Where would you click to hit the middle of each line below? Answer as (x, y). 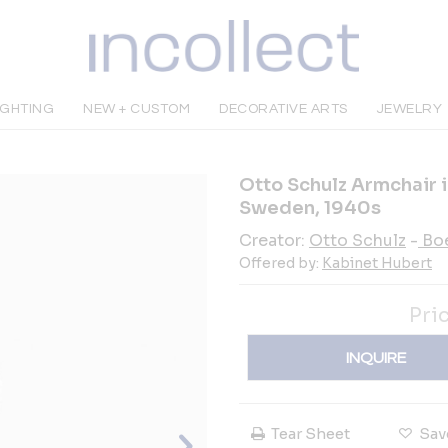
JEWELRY (409, 109)
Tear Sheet (310, 433)
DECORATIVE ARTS (283, 109)
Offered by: (280, 263)
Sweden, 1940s (310, 208)
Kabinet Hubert (377, 263)
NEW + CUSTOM (137, 109)
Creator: (274, 240)
